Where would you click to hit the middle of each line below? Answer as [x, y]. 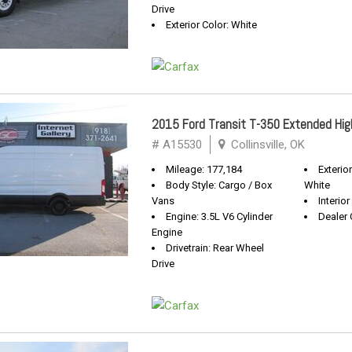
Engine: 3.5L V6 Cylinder [219, 216]
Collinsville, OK [266, 145]
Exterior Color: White [211, 25]
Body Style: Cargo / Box [219, 185]
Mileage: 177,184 [204, 169]
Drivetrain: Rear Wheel [215, 248]
